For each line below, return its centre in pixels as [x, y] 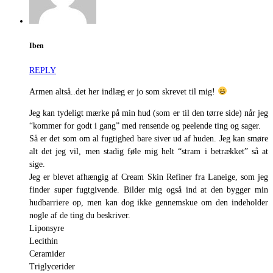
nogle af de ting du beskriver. [80, 215]
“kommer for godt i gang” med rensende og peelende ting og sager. [145, 126]
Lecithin [44, 241]
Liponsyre [47, 228]
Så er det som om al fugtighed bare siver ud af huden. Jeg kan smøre [149, 138]
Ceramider [47, 253]
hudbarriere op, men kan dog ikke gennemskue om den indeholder [149, 202]
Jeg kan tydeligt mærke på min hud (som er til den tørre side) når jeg [149, 113]
